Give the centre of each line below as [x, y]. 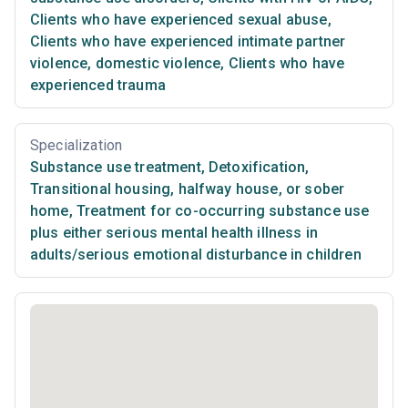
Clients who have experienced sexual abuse [179, 19]
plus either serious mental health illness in [174, 232]
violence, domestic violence [126, 63]
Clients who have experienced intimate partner [188, 41]
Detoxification [255, 167]
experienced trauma [98, 85]
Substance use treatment [116, 167]
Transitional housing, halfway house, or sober [188, 189]
